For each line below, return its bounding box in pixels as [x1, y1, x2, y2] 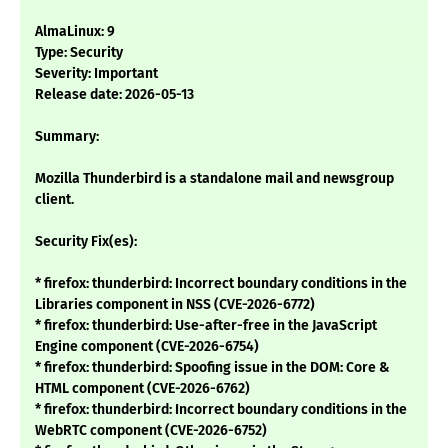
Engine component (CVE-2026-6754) [35, 338, 259, 356]
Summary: [35, 128, 99, 146]
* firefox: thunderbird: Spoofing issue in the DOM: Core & [35, 359, 390, 377]
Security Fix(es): [35, 233, 137, 251]
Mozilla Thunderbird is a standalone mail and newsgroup [35, 170, 394, 188]
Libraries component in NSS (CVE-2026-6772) [35, 296, 315, 314]
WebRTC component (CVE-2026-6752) [35, 422, 267, 440]
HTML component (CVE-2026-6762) [35, 380, 250, 398]
